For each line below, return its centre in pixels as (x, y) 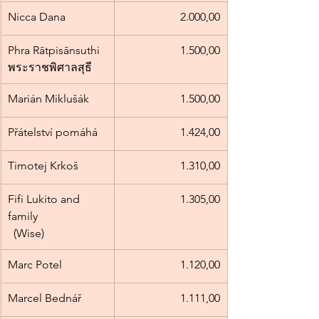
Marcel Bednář (45, 298)
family (57, 216)
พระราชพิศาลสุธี (50, 68)
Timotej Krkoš (43, 166)
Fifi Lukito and (45, 199)
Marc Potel (35, 265)
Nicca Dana (37, 17)
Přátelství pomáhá (53, 132)
